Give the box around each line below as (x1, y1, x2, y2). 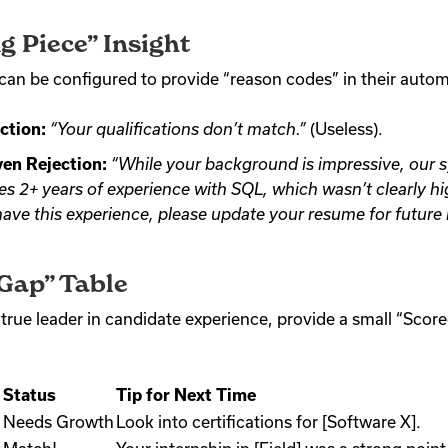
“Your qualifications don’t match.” (50, 119, 306, 138)
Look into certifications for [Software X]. (116, 412, 421, 431)
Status (3, 385, 56, 404)
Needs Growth (3, 412, 114, 431)
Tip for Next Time (116, 385, 256, 404)
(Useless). (306, 119, 383, 138)
